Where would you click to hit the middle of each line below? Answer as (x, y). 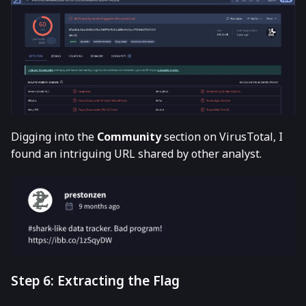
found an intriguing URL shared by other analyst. (136, 153)
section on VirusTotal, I (222, 136)
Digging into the (54, 136)
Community (129, 136)
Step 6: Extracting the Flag (95, 281)
